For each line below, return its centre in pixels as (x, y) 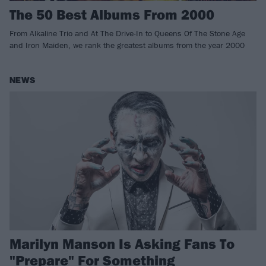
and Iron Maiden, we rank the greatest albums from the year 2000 (127, 45)
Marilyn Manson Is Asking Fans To (122, 244)
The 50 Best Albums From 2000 (112, 15)
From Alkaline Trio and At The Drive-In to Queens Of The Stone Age (127, 34)
